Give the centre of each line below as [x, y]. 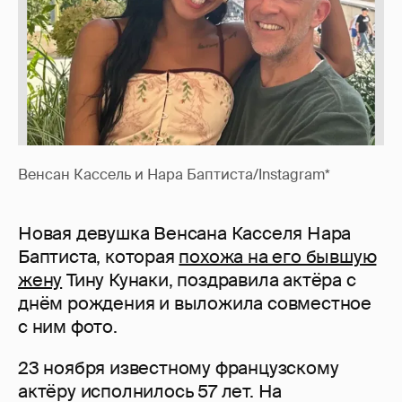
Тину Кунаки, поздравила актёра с [209, 280]
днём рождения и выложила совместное [195, 304]
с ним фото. [68, 327]
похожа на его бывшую [278, 257]
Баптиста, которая [99, 257]
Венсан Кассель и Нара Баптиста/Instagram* [174, 175]
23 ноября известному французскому [179, 368]
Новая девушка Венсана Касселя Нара [185, 234]
